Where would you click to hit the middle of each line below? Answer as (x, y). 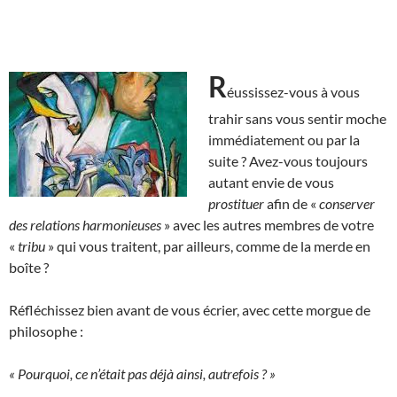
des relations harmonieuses (86, 224)
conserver (347, 203)
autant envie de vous (271, 182)
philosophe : (46, 331)
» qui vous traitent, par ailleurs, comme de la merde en (208, 245)
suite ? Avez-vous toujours (288, 160)
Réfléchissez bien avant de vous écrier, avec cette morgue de (190, 309)
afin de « (292, 203)
